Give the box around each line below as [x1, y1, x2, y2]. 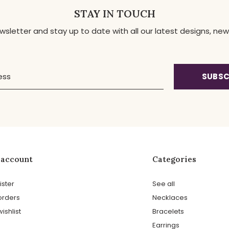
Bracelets [152, 207, 184, 217]
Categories [152, 154, 196, 165]
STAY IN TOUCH [74, 7, 155, 20]
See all [152, 179, 175, 189]
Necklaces [152, 193, 188, 203]
